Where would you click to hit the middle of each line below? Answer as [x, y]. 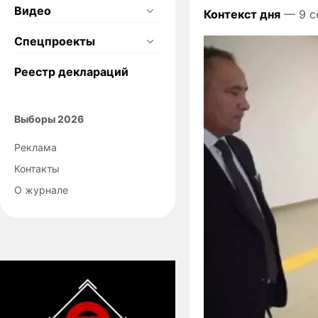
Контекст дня [242, 14]
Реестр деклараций [71, 71]
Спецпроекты [55, 41]
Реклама [35, 147]
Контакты [37, 168]
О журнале [41, 190]
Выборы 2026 [49, 119]
